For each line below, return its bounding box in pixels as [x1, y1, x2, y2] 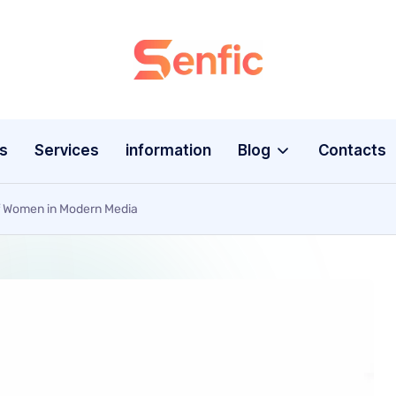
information [126, 141, 212, 160]
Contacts [317, 141, 386, 160]
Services [34, 141, 100, 160]
